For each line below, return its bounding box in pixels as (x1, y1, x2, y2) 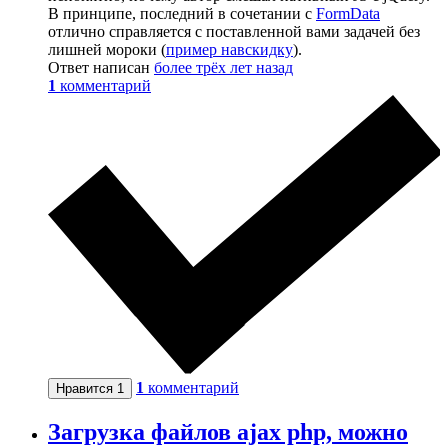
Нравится (56, 381, 117, 396)
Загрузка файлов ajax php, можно (48, 418, 408, 445)
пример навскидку (166, 41, 293, 59)
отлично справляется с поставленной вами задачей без (48, 23, 420, 41)
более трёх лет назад (154, 59, 293, 77)
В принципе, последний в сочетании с (48, 5, 316, 23)
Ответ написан (48, 59, 154, 77)
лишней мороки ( (48, 41, 166, 59)
